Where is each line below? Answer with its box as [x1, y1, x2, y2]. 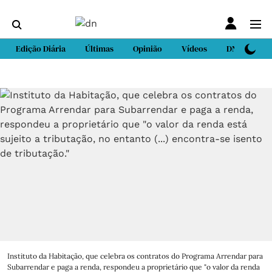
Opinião [133, 42, 162, 55]
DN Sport [226, 42, 260, 55]
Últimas [85, 42, 114, 55]
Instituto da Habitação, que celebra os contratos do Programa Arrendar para [7, 251, 263, 260]
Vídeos [182, 42, 207, 55]
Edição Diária [16, 42, 66, 55]
